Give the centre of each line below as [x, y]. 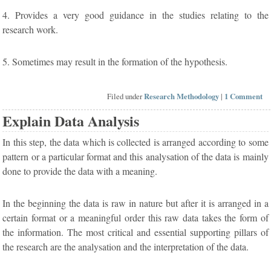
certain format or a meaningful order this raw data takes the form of [135, 218]
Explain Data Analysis [71, 121]
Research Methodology [182, 96]
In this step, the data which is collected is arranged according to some [135, 142]
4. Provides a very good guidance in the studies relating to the [135, 15]
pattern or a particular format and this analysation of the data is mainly [135, 157]
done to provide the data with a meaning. [80, 171]
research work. [31, 29]
